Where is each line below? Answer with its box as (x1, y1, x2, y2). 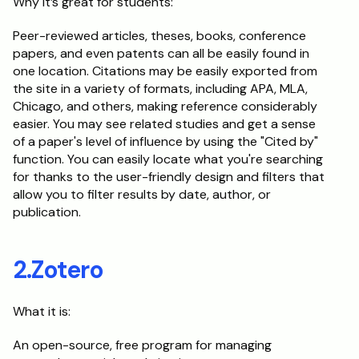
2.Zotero (13, 254, 103, 285)
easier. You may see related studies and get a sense (13, 115, 316, 132)
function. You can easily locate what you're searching (13, 151, 323, 167)
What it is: (13, 303, 71, 320)
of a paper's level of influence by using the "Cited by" (13, 133, 318, 150)
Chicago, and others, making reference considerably (13, 98, 317, 115)
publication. (13, 204, 81, 220)
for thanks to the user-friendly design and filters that (13, 168, 325, 185)
